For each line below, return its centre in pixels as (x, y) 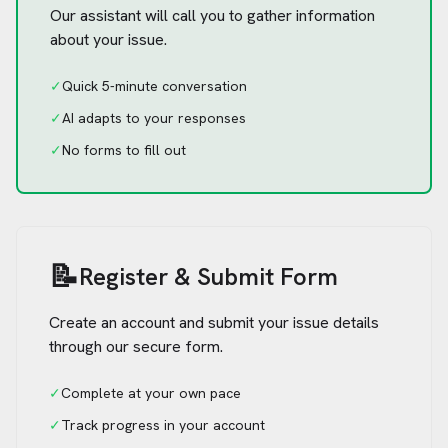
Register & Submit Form (208, 276)
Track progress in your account (163, 425)
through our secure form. (136, 346)
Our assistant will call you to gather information (212, 15)
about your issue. (108, 39)
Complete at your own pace (151, 393)
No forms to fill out (124, 150)
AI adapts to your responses (154, 118)
